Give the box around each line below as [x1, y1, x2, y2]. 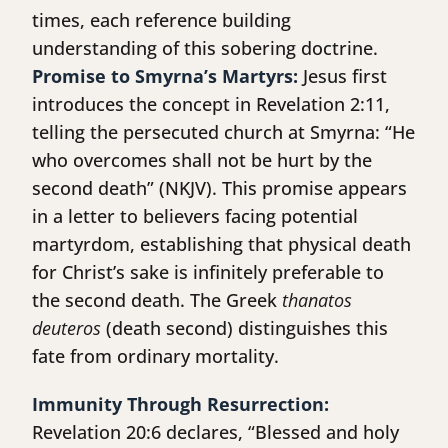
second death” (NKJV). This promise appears [32, 176, 407, 201]
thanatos [282, 288, 352, 313]
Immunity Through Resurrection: [32, 392, 329, 417]
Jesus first [298, 64, 387, 89]
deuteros [32, 316, 101, 341]
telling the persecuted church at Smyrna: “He [32, 120, 415, 145]
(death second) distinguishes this [101, 316, 388, 341]
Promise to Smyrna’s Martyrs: [32, 64, 298, 89]
